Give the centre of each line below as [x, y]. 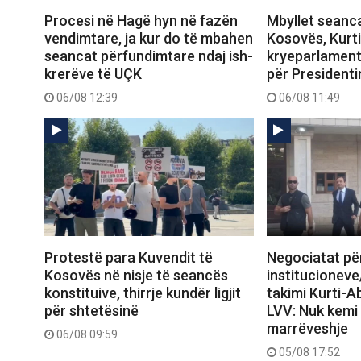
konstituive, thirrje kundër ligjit [143, 293]
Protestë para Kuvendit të [129, 258]
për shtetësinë [91, 311]
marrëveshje [307, 329]
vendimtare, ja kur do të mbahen [149, 39]
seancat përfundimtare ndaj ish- [149, 56]
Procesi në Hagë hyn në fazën [141, 21]
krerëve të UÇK [93, 74]
